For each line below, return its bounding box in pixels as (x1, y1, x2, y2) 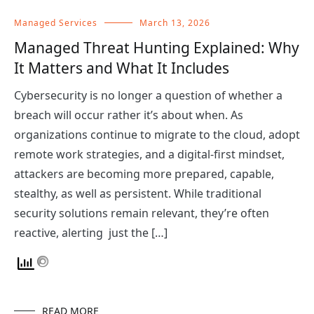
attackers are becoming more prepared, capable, (14, 166, 274, 182)
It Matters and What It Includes (14, 58, 229, 78)
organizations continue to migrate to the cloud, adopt (14, 127, 300, 143)
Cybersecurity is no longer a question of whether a (14, 88, 282, 104)
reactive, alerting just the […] (14, 225, 168, 241)
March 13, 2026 (139, 17, 210, 29)
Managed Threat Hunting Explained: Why (14, 38, 299, 58)
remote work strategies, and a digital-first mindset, (14, 146, 285, 163)
